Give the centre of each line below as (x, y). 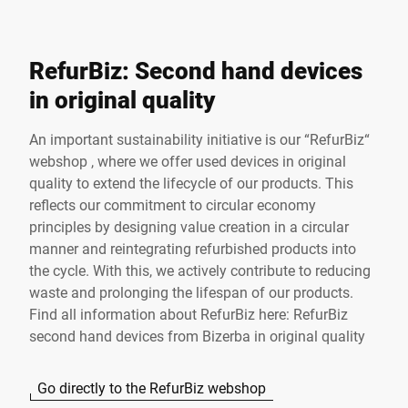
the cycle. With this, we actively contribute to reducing (200, 270)
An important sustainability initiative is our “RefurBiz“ (199, 138)
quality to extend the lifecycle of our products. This (191, 182)
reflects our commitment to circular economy (173, 204)
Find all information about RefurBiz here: (161, 313)
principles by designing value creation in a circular (189, 226)
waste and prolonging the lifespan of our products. (191, 291)
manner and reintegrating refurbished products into (193, 248)
